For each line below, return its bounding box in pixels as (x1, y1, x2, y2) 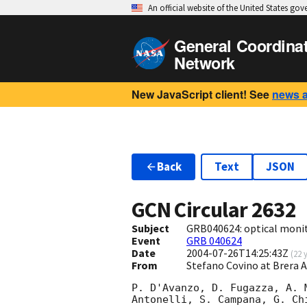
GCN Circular (132, 196, 251, 224)
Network (174, 51, 235, 74)
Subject (132, 221, 169, 236)
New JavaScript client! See (132, 86, 269, 102)
